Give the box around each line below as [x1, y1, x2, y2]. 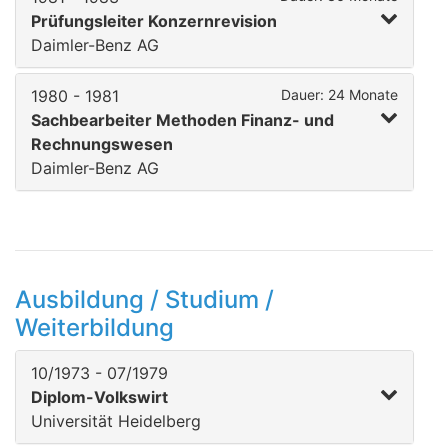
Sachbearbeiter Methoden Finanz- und [31, 110, 334, 130]
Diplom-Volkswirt [31, 387, 168, 407]
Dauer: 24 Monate [281, 86, 398, 103]
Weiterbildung [15, 313, 174, 342]
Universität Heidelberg [31, 411, 201, 431]
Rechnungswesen [31, 134, 173, 154]
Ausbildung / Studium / [15, 285, 274, 314]
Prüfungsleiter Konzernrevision [31, 11, 277, 31]
